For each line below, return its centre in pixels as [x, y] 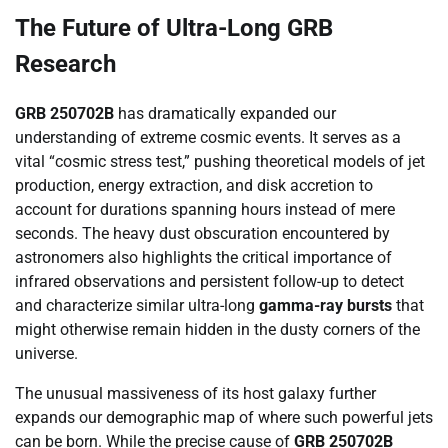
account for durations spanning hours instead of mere [205, 210]
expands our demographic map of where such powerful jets [224, 418]
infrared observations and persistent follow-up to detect [209, 282]
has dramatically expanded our [225, 114]
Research [65, 64]
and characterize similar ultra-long [137, 306]
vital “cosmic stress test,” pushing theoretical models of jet [220, 162]
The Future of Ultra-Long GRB [174, 28]
